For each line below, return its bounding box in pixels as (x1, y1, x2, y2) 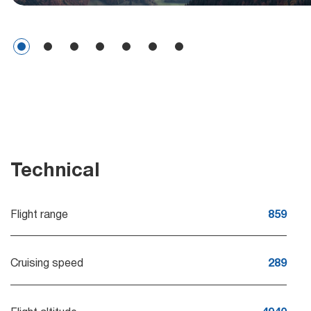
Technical (10, 162, 100, 180)
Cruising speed (10, 259, 83, 269)
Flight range (10, 210, 68, 220)
